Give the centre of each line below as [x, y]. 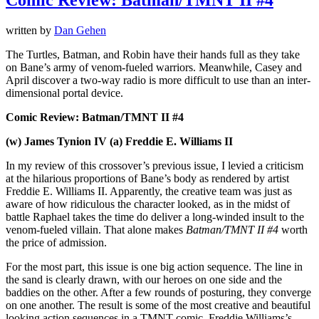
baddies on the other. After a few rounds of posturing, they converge [158, 292]
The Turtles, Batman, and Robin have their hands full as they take [153, 54]
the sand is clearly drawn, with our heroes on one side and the [144, 279]
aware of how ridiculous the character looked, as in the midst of [148, 204]
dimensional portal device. [64, 93]
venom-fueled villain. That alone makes [96, 229]
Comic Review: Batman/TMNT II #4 [95, 117]
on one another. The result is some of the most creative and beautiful [158, 305]
